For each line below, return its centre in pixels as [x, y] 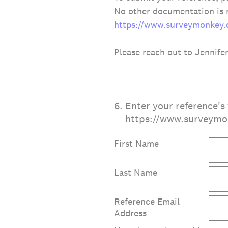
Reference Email [147, 201]
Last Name [136, 172]
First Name [136, 143]
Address [130, 213]
